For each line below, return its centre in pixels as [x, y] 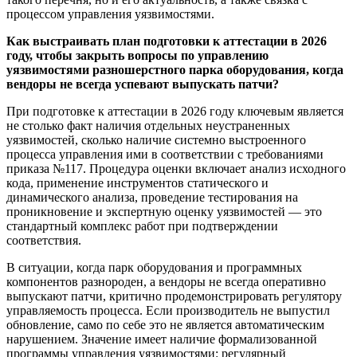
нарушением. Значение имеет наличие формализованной [162, 339]
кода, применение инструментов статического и [137, 183]
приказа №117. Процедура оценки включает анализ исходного [176, 169]
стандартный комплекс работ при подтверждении [142, 226]
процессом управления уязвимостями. [110, 14]
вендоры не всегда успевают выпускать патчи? [143, 84]
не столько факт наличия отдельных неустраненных [148, 126]
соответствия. [44, 241]
